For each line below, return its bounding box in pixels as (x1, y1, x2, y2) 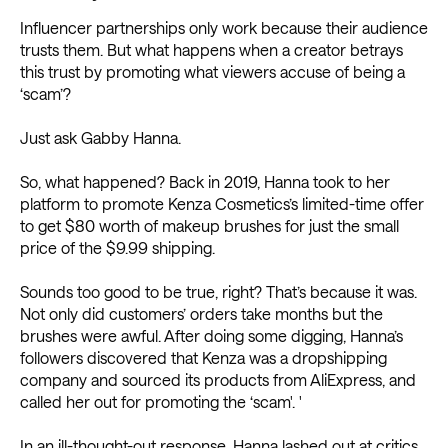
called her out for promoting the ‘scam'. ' (20, 392, 302, 412)
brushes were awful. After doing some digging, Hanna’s (20, 326, 403, 346)
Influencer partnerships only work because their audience (20, 18, 428, 38)
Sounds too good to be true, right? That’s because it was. (20, 282, 417, 302)
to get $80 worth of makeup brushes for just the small (20, 216, 399, 236)
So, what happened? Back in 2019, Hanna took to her (20, 172, 390, 192)
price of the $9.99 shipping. (20, 238, 215, 258)
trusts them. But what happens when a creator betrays (20, 40, 403, 60)
